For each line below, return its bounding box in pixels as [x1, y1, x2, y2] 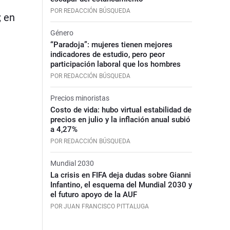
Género [50, 28, 73, 37]
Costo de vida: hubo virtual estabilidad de [50, 105, 191, 114]
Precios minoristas [50, 93, 109, 102]
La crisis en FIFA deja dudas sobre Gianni [50, 170, 191, 180]
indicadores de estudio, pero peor [50, 49, 165, 59]
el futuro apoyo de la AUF [50, 189, 137, 199]
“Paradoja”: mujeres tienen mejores [50, 40, 172, 49]
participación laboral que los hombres [50, 59, 181, 69]
